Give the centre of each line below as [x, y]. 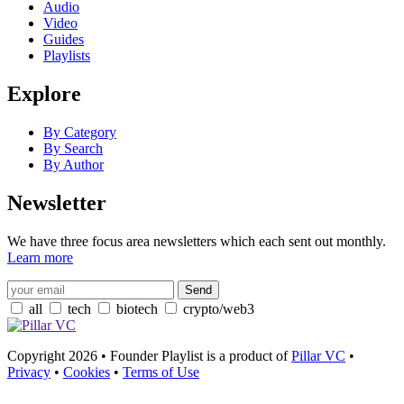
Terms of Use [161, 372]
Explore [44, 94]
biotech [137, 308]
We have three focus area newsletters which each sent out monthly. [197, 241]
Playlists [67, 56]
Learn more [40, 257]
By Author [73, 165]
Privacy [29, 372]
